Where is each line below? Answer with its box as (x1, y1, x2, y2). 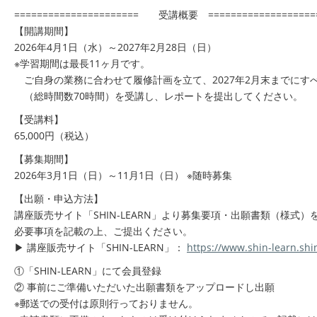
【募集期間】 (14, 152, 74, 166)
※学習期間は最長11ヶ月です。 (14, 57, 150, 70)
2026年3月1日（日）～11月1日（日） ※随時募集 (14, 168, 232, 182)
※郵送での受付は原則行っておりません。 (14, 296, 198, 310)
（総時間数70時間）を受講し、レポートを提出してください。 (14, 89, 303, 103)
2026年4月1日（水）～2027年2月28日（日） (14, 40, 217, 54)
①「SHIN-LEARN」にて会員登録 (14, 264, 161, 277)
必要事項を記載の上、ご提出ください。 (14, 224, 192, 238)
